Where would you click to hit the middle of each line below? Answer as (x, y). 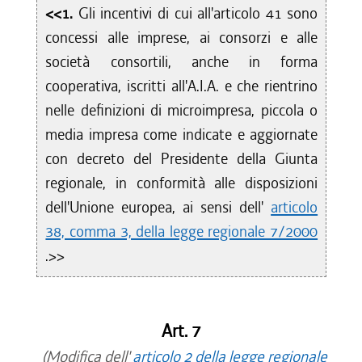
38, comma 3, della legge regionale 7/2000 (182, 232)
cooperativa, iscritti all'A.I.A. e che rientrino (182, 86)
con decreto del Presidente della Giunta (182, 159)
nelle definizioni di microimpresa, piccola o (182, 110)
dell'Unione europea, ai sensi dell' (158, 207)
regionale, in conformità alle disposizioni (182, 183)
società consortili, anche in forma (182, 62)
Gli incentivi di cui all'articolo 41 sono (198, 13)
